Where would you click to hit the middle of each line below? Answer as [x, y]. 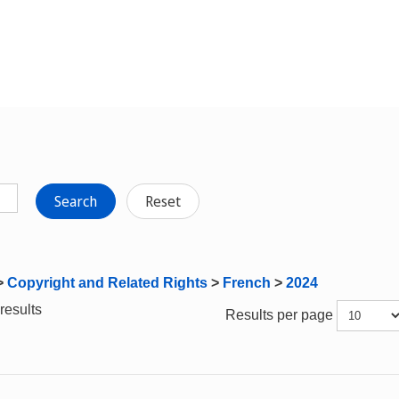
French [247, 283]
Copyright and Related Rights [107, 283]
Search [76, 201]
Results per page [281, 314]
